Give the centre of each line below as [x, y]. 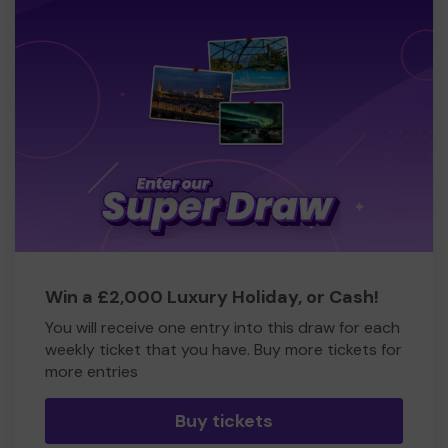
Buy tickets [224, 421]
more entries [91, 372]
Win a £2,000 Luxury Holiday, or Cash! [212, 297]
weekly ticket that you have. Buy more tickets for [223, 350]
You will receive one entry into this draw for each [222, 328]
